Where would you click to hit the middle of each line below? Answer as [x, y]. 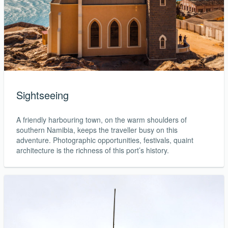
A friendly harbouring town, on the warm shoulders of [102, 119]
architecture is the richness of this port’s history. [93, 150]
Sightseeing [42, 95]
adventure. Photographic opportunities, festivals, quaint [105, 140]
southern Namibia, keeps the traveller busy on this [97, 130]
